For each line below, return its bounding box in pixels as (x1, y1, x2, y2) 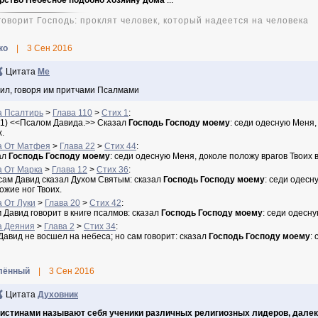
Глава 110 (53, 108, 92, 118)
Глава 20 (45, 198, 80, 208)
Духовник (38, 290, 78, 300)
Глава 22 (60, 141, 95, 151)
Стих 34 (84, 221, 116, 231)
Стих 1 (102, 108, 128, 118)
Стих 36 (97, 165, 128, 175)
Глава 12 (52, 165, 87, 175)
